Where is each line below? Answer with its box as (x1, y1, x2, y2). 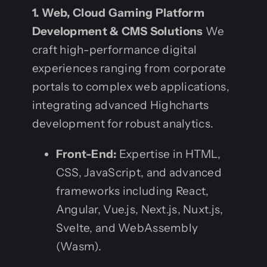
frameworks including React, (55, 184, 209, 198)
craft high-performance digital (32, 42, 197, 57)
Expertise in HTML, (116, 147, 221, 161)
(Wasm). (55, 239, 102, 253)
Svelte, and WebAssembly (55, 221, 198, 235)
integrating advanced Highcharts (32, 98, 209, 112)
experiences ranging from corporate (32, 61, 226, 75)
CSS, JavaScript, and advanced (55, 165, 222, 179)
